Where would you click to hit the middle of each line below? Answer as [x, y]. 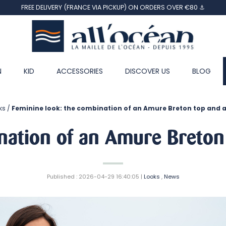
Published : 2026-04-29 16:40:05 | [95, 176]
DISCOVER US [147, 71]
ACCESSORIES [79, 71]
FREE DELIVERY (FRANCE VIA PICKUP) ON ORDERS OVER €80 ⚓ [113, 7]
